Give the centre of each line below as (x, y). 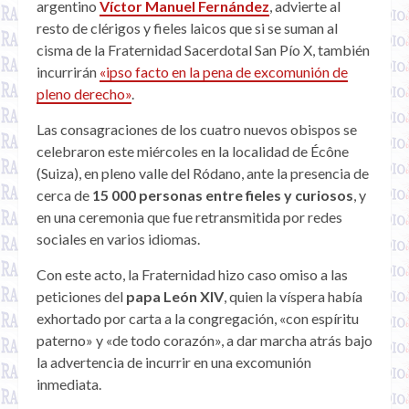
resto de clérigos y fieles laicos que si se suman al (187, 28)
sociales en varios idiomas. (118, 239)
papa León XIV (175, 297)
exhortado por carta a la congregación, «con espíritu (198, 319)
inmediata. (69, 384)
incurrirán (68, 72)
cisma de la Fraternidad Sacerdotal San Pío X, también (203, 50)
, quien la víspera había (293, 297)
